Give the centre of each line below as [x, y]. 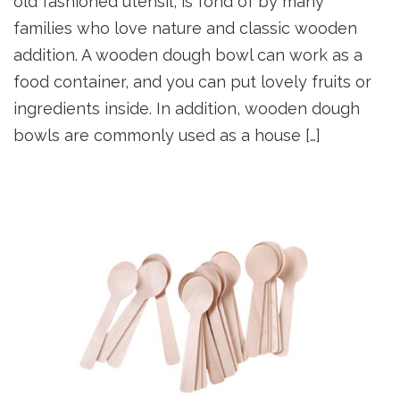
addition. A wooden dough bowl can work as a [188, 55]
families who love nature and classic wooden [185, 29]
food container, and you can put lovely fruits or [192, 82]
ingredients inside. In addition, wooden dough [187, 109]
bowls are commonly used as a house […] [167, 136]
